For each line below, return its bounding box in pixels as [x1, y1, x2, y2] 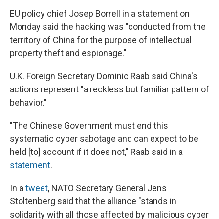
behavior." [10, 97, 47, 108]
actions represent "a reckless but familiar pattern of [10, 84, 209, 95]
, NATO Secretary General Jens [48, 183, 167, 194]
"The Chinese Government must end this [10, 120, 168, 131]
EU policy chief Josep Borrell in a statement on [10, 8, 190, 19]
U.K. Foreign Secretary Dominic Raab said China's [10, 71, 197, 82]
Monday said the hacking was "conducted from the [10, 22, 206, 32]
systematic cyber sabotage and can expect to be [10, 133, 198, 144]
